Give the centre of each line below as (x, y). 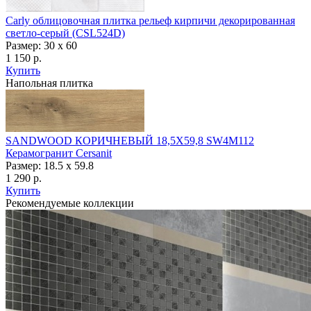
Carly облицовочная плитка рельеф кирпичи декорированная (150, 21)
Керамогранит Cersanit (59, 153)
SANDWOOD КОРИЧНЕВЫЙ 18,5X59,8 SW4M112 (130, 141)
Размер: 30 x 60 (41, 46)
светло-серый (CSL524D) (65, 33)
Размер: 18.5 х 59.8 (50, 166)
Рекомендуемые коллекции (70, 203)
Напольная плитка (49, 83)
